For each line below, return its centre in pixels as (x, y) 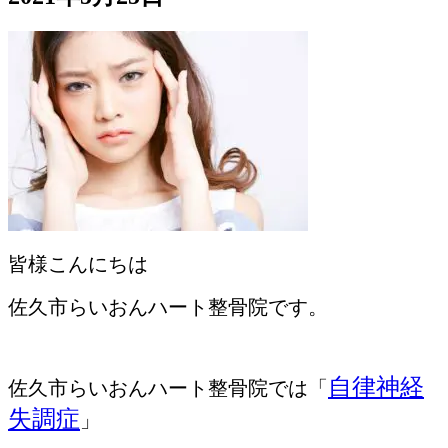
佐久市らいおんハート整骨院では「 (168, 388)
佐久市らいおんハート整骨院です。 (168, 307)
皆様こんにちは (78, 264)
